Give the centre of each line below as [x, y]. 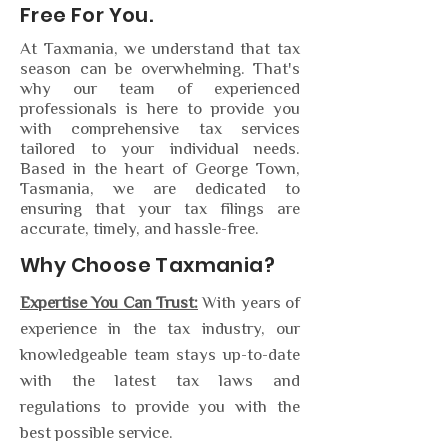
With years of [249, 304]
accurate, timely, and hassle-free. [139, 230]
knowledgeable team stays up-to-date [160, 356]
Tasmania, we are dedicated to [160, 190]
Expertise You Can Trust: [109, 304]
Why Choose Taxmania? [147, 265]
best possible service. [96, 434]
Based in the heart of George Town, [160, 170]
